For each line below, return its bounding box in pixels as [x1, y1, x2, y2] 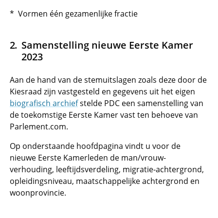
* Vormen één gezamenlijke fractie [10, 8, 138, 19]
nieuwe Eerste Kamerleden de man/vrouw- [10, 152, 166, 163]
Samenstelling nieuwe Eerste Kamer [21, 38, 193, 52]
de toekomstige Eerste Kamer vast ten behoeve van [10, 109, 198, 120]
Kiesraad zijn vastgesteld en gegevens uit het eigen [10, 86, 195, 97]
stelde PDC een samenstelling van [78, 98, 203, 109]
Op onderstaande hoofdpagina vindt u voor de [10, 141, 181, 151]
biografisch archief [10, 98, 78, 109]
